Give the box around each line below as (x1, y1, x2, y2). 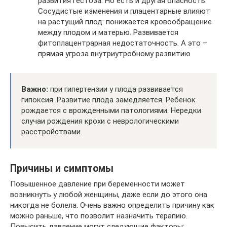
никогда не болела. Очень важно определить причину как (10, 200, 214, 210)
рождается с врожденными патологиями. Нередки (21, 105, 201, 115)
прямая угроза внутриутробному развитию (38, 49, 191, 58)
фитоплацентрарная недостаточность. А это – (38, 38, 207, 48)
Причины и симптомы (10, 163, 113, 174)
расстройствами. (21, 127, 82, 136)
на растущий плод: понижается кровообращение (38, 17, 212, 26)
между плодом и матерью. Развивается (38, 27, 178, 37)
